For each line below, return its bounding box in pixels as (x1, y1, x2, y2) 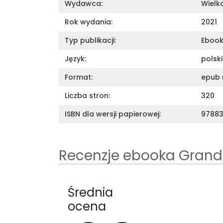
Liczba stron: (65, 90, 110, 101)
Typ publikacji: (65, 35, 116, 45)
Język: (65, 53, 86, 64)
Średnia (68, 184, 113, 201)
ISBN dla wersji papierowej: (65, 109, 161, 119)
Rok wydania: (65, 16, 112, 27)
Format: (65, 72, 93, 82)
